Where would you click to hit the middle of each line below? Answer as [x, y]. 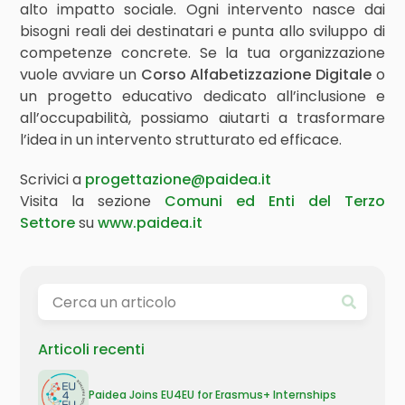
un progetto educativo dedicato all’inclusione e [202, 96]
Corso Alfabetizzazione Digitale [256, 75]
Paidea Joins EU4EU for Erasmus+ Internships [213, 395]
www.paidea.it [151, 223]
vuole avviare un [80, 75]
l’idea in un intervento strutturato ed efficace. [181, 140]
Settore [48, 223]
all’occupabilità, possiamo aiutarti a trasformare [202, 118]
